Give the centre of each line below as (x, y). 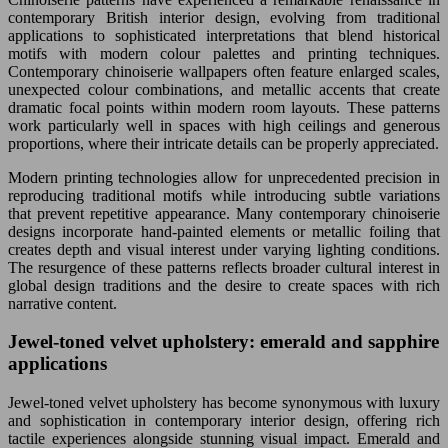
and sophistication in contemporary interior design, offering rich (224, 421)
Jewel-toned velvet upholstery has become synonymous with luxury (224, 403)
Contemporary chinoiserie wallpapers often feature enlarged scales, (224, 71)
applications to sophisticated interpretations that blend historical (224, 35)
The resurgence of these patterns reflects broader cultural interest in (224, 267)
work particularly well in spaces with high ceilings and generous (224, 125)
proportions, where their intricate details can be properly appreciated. (223, 143)
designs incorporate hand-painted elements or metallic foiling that (224, 231)
